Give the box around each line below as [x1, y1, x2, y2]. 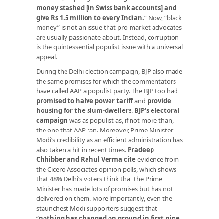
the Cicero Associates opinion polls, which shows [36, 164, 176, 174]
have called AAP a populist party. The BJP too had [36, 86, 178, 95]
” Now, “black [144, 13, 182, 22]
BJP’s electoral [134, 106, 179, 115]
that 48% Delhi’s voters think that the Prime [36, 174, 162, 183]
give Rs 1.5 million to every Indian [36, 13, 142, 22]
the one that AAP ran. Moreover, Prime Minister [36, 125, 173, 134]
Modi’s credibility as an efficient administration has [36, 135, 183, 144]
